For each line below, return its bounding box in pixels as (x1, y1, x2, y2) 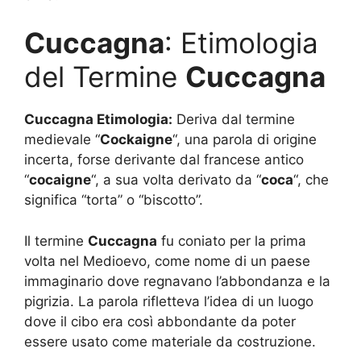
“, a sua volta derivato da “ (91, 172, 261, 189)
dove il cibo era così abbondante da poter (24, 313, 296, 330)
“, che (293, 172, 329, 189)
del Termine (24, 60, 185, 94)
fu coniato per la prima (157, 232, 306, 249)
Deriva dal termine (172, 111, 295, 128)
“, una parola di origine (172, 131, 317, 148)
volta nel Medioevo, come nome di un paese (24, 252, 310, 269)
